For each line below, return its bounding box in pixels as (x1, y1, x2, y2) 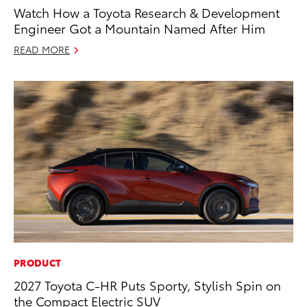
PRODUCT (14, 256, 62, 270)
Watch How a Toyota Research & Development (14, 3, 280, 21)
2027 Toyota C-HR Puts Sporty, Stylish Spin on (14, 276, 281, 294)
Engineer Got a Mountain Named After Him (14, 19, 265, 36)
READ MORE (14, 42, 70, 56)
